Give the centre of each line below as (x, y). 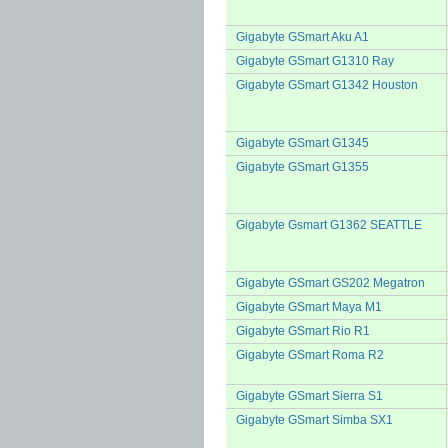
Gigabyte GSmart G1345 (302, 143)
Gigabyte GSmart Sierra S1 (309, 396)
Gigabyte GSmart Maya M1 (309, 307)
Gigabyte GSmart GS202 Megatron (330, 283)
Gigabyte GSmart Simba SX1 (314, 420)
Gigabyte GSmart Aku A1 (302, 37)
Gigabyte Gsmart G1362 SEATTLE (329, 225)
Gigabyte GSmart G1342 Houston (327, 85)
